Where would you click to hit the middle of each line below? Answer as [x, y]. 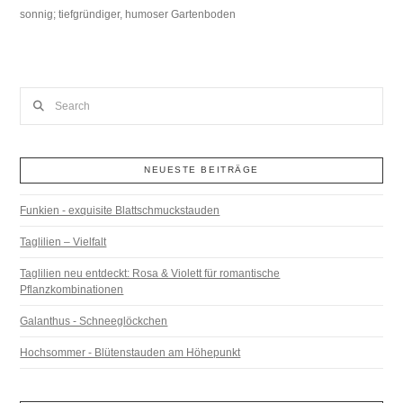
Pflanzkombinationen [72, 289]
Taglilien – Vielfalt [63, 242]
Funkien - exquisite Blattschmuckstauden [120, 210]
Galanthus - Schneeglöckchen [94, 321]
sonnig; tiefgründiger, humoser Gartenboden [128, 15]
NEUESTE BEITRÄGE [201, 170]
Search [37, 96]
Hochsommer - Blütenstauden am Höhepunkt [130, 352]
